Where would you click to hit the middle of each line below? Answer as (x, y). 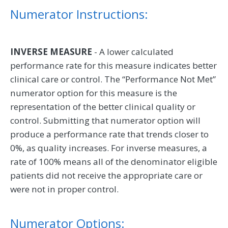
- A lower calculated (133, 51)
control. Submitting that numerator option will (105, 120)
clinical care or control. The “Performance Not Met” (113, 79)
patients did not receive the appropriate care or (106, 175)
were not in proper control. (64, 189)
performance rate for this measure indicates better (113, 65)
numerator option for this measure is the (94, 93)
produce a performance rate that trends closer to (109, 134)
